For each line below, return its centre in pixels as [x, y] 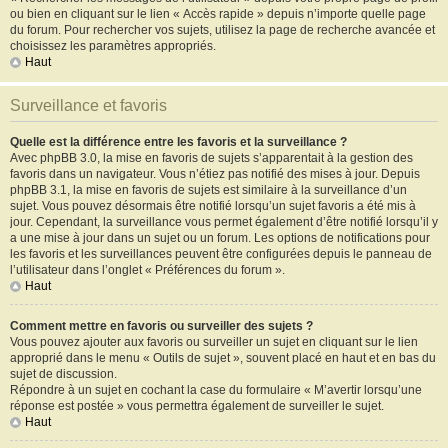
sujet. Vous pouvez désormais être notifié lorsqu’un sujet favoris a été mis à [213, 206]
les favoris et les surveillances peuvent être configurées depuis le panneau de [221, 254]
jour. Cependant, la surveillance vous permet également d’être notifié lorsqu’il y [224, 222]
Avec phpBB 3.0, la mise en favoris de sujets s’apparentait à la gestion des [211, 158]
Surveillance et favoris [88, 105]
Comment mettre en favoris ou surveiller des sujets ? [161, 326]
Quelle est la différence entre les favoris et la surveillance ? [178, 142]
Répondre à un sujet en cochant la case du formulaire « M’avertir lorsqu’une [216, 390]
